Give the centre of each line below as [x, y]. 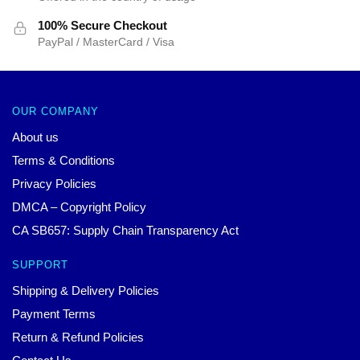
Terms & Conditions [63, 161]
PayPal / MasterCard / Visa [106, 41]
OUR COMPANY [55, 112]
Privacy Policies [54, 184]
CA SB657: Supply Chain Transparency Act [125, 231]
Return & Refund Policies [78, 337]
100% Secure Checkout [102, 25]
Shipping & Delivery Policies [86, 291]
